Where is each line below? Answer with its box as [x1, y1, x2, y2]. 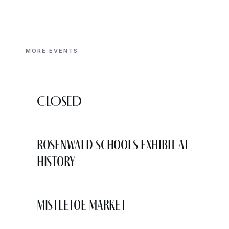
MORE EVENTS [26, 47, 78, 54]
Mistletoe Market [37, 196, 126, 214]
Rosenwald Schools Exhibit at [37, 135, 189, 153]
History [37, 152, 76, 170]
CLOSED [37, 92, 82, 110]
